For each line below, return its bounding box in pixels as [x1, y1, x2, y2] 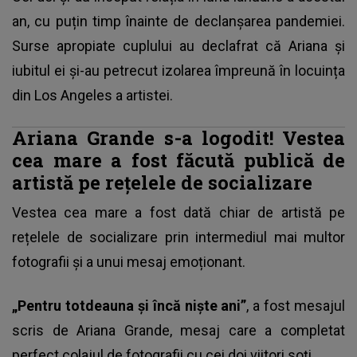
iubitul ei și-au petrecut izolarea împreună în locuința [12, 62, 345, 80]
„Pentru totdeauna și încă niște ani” [12, 297, 247, 315]
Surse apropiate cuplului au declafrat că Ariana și [12, 37, 345, 55]
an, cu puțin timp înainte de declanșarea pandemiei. [12, 13, 345, 30]
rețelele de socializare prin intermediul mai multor [12, 229, 345, 246]
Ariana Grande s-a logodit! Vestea [12, 125, 345, 151]
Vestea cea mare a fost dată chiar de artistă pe [12, 204, 345, 222]
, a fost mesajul [246, 297, 345, 315]
